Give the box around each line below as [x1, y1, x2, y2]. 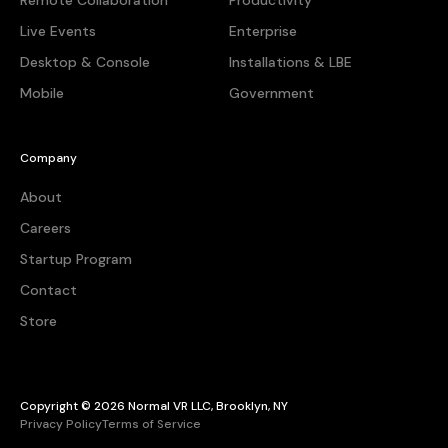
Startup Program [20, 250, 132, 269]
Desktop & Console [20, 53, 150, 72]
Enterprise [229, 22, 297, 41]
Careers [20, 219, 71, 238]
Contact [20, 281, 77, 300]
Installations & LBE [229, 53, 352, 72]
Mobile [20, 84, 64, 103]
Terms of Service [102, 416, 201, 433]
